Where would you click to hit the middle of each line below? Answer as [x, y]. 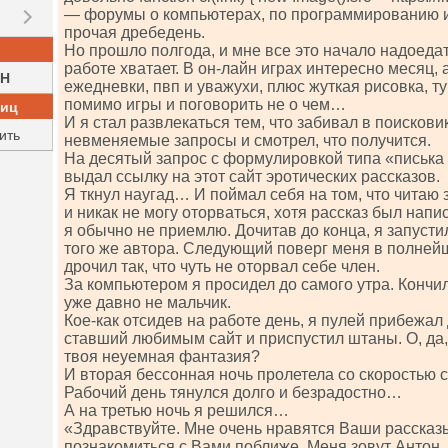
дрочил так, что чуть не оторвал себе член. [222, 266]
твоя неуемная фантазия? [162, 356]
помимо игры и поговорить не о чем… [205, 104]
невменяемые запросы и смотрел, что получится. [247, 140]
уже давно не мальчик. [147, 302]
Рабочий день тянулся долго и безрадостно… [233, 392]
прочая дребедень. [134, 32]
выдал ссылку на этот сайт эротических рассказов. [252, 176]
